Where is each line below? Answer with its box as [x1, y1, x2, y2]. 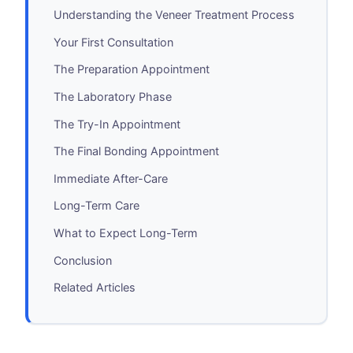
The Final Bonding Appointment [54, 144, 219, 158]
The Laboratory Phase [54, 90, 172, 104]
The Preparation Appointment [54, 62, 210, 76]
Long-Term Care [54, 199, 139, 213]
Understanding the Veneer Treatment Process [54, 8, 295, 22]
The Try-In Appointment [54, 117, 180, 131]
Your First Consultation [54, 35, 173, 49]
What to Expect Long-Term [54, 226, 198, 240]
